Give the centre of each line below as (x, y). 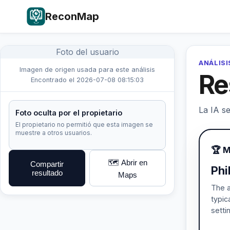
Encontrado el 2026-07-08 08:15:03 (87, 80)
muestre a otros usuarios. (54, 133)
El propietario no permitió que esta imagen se (84, 124)
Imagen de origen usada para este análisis (87, 70)
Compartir (47, 164)
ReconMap (72, 16)
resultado (47, 172)
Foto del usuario (87, 52)
